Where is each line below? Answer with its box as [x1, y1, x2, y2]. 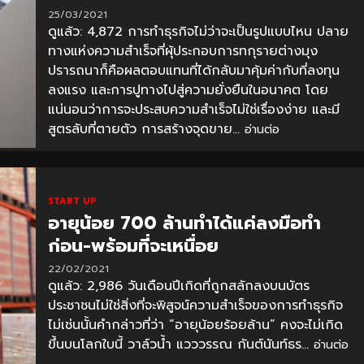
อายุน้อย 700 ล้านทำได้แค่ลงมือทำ [47, 209, 321, 236]
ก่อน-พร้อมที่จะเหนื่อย [47, 232, 219, 259]
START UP [47, 193, 97, 208]
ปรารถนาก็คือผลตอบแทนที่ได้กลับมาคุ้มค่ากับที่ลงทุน [47, 60, 340, 80]
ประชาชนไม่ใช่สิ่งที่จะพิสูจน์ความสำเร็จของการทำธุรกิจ [47, 295, 343, 315]
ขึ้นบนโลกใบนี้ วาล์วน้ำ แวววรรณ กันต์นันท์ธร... [47, 334, 314, 354]
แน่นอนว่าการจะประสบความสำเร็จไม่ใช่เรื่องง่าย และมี [47, 99, 340, 119]
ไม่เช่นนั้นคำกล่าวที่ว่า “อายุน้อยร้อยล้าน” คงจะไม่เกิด [47, 314, 343, 335]
